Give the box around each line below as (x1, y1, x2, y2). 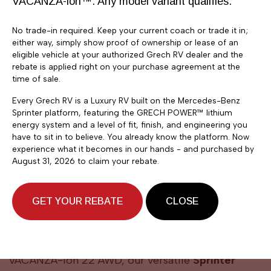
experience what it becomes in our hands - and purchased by (12, 144, 254, 154)
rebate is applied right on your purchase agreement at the (12, 62, 240, 71)
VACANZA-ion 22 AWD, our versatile (8, 253, 193, 267)
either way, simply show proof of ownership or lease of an (12, 38, 238, 47)
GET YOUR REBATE (32, 196, 123, 206)
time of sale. (12, 74, 60, 83)
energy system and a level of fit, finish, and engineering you (12, 120, 247, 129)
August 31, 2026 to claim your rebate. (12, 156, 159, 166)
